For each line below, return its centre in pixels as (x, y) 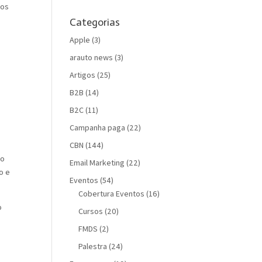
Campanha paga (98, 127)
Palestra (93, 246)
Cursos (91, 211)
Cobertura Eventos (112, 193)
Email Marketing (97, 162)
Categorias (95, 22)
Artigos (83, 75)
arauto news (92, 57)
